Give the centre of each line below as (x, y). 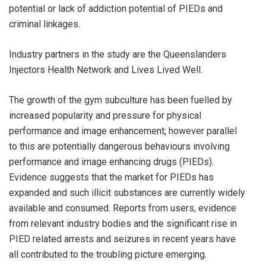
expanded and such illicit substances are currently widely (127, 193)
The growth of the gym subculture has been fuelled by (121, 100)
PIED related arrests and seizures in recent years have (122, 239)
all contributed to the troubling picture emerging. (108, 254)
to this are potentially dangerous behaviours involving (119, 146)
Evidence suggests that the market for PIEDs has (111, 177)
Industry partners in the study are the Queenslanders (118, 54)
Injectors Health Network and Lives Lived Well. (106, 70)
